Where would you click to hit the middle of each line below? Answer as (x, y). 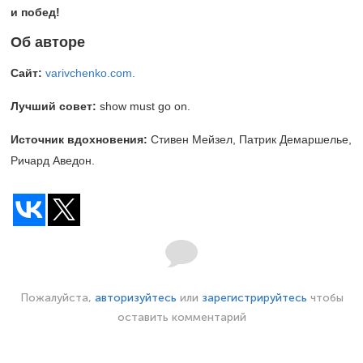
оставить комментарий (181, 317)
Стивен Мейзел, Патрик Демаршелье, (250, 139)
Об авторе (48, 42)
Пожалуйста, (57, 297)
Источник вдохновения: (79, 139)
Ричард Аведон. (53, 160)
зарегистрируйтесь (254, 297)
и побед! (35, 12)
